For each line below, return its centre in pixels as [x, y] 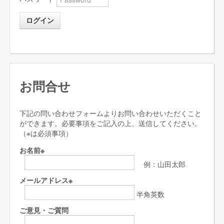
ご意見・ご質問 [44, 210]
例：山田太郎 [160, 164]
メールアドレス [44, 180]
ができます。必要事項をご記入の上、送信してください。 [110, 123]
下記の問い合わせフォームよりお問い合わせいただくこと [110, 113]
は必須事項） [51, 133]
